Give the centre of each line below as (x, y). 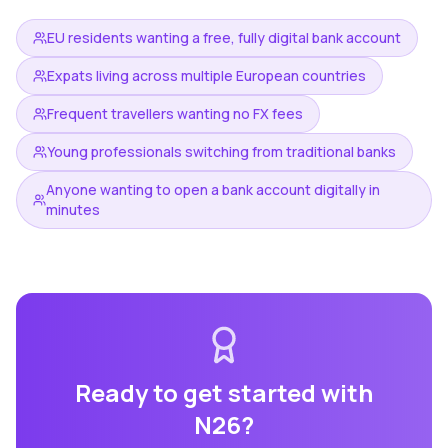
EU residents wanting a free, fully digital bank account (224, 37)
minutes (73, 209)
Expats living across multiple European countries (206, 75)
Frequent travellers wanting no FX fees (175, 113)
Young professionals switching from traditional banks (221, 151)
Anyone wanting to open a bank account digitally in (213, 189)
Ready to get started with (224, 392)
